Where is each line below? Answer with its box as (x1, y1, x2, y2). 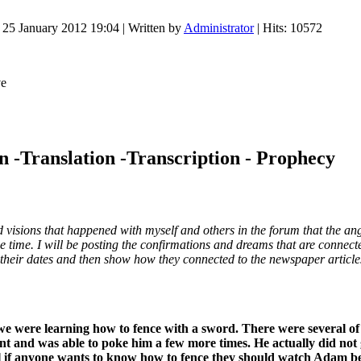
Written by (128, 21, 184, 35)
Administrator (184, 21, 254, 35)
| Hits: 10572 (254, 21, 322, 35)
